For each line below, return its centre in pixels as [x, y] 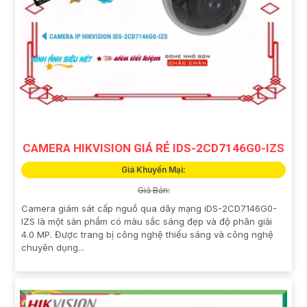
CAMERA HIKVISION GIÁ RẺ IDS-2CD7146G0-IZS [153, 148]
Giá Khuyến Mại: [153, 169]
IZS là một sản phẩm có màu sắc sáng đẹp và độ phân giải [147, 221]
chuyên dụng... [53, 247]
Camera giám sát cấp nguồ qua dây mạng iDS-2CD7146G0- [149, 208]
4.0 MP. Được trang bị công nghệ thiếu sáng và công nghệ [147, 234]
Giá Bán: [153, 190]
